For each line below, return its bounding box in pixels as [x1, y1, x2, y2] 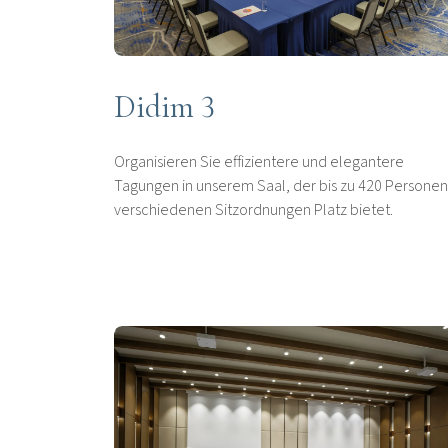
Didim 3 [114, 87, 215, 127]
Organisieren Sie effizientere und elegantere [114, 151, 404, 174]
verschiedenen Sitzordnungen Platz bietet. [114, 199, 393, 222]
